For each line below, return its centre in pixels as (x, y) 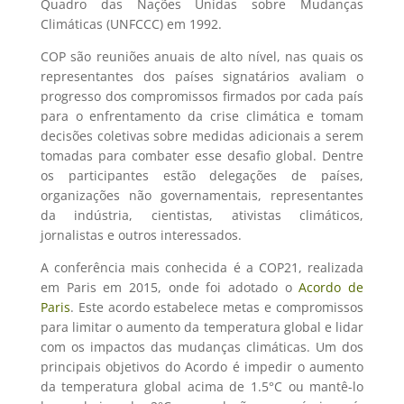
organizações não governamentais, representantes (202, 195)
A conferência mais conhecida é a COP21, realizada (202, 267)
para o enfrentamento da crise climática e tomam (202, 116)
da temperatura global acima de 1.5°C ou (175, 386)
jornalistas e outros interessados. (141, 235)
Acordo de (328, 287)
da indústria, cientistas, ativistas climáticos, (202, 215)
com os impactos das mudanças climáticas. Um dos (202, 347)
